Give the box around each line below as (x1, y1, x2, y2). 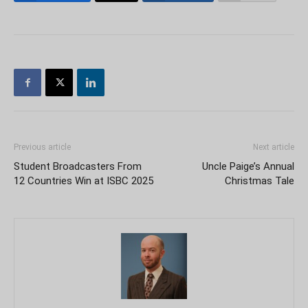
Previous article (14, 142, 71, 152)
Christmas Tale (225, 175, 294, 187)
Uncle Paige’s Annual (202, 160, 294, 173)
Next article (253, 142, 294, 152)
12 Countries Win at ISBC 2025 (14, 175, 153, 187)
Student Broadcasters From (14, 160, 142, 173)
